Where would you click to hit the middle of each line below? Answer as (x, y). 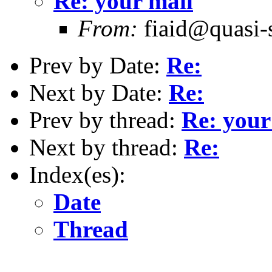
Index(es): (77, 174)
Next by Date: (99, 92)
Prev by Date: (98, 65)
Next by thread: (107, 147)
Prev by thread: (105, 120)
